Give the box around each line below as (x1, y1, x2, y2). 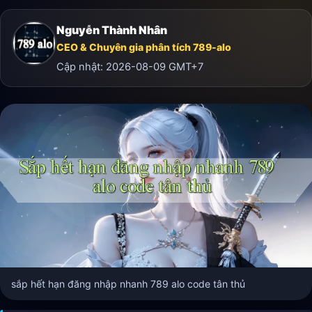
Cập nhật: (56, 61, 106, 74)
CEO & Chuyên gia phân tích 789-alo (56, 40, 231, 53)
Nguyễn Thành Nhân (56, 22, 167, 37)
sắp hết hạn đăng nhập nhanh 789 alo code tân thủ (11, 278, 245, 290)
